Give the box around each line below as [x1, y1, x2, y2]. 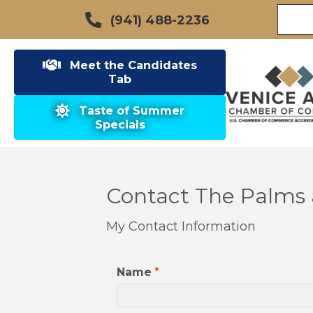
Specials [94, 117, 145, 131]
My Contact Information [106, 219, 256, 235]
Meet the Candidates [70, 59, 198, 72]
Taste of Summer [79, 103, 185, 117]
